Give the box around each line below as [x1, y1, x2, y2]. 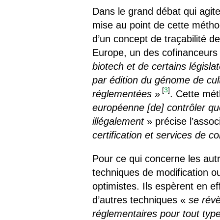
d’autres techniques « [92, 194, 189, 205]
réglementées [92, 88, 152, 99]
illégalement [92, 115, 144, 127]
